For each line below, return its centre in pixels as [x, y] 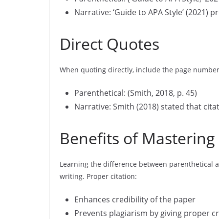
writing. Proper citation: [98, 176]
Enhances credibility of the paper [135, 199]
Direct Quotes [109, 44]
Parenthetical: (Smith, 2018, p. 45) [136, 93]
